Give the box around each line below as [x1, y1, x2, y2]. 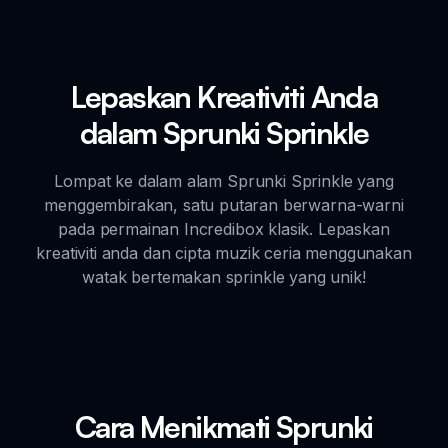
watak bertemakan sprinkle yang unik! [82, 266, 366, 287]
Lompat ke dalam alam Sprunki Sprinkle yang [54, 170, 394, 191]
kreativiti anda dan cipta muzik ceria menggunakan [36, 242, 412, 263]
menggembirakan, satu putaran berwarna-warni [44, 194, 404, 215]
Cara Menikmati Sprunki [75, 407, 373, 445]
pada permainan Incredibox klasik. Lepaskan [58, 218, 390, 239]
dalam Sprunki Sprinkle [79, 113, 369, 151]
